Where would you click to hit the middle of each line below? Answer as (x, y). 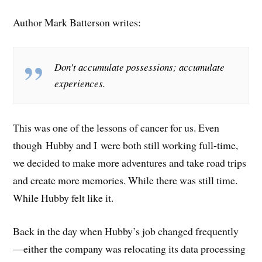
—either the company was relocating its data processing (130, 249)
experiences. (80, 83)
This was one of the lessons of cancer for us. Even (116, 128)
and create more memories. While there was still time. (125, 180)
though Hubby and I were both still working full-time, (126, 145)
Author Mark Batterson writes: (77, 23)
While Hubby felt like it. (63, 198)
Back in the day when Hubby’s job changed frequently (126, 231)
